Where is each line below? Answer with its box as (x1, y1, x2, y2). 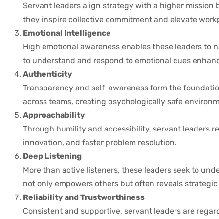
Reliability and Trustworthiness (23, 192, 145, 202)
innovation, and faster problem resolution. (23, 137, 176, 147)
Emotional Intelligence (23, 28, 111, 38)
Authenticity (23, 69, 72, 79)
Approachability (23, 110, 85, 120)
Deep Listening (23, 151, 82, 161)
